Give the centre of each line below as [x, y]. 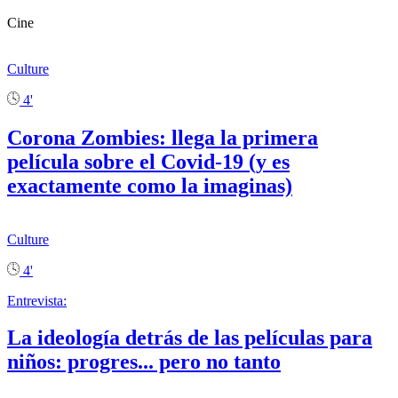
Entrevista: [37, 300]
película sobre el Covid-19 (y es [148, 161]
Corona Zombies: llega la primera [163, 137]
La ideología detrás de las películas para [190, 338]
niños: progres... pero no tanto [144, 362]
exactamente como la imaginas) [150, 185]
